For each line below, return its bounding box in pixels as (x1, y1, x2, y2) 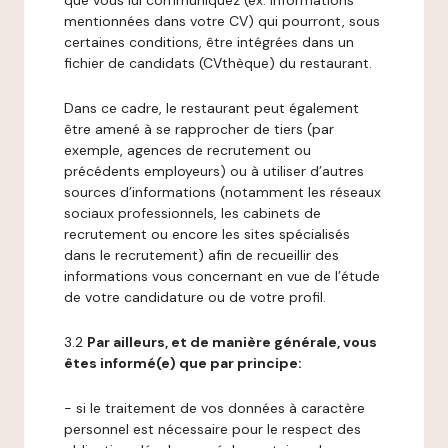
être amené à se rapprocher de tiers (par (64, 120, 334, 138)
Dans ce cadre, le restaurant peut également (64, 99, 359, 117)
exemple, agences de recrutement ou (64, 141, 311, 159)
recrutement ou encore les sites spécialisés (64, 225, 350, 243)
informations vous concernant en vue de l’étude (64, 267, 380, 285)
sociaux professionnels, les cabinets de (64, 204, 321, 222)
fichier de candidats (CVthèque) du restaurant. (64, 54, 372, 72)
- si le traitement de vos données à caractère (64, 399, 365, 417)
